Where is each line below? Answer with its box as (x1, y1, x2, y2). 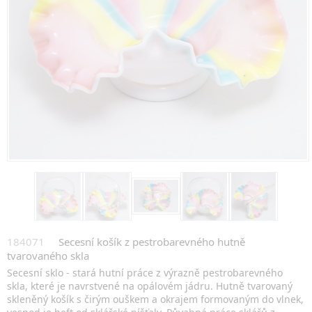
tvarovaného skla (7, 248, 89, 263)
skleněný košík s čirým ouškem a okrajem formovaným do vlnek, (7, 292, 304, 306)
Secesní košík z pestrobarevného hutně (58, 234, 245, 249)
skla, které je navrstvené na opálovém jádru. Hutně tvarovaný (7, 279, 292, 292)
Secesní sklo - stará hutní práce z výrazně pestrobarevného (7, 265, 283, 279)
